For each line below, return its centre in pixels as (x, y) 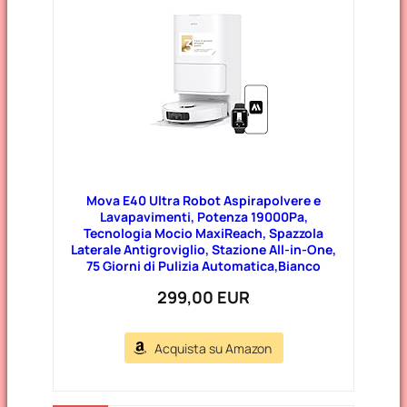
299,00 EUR (203, 297)
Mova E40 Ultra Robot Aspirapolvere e (203, 200)
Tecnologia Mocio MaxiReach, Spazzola (203, 233)
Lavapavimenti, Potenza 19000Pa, (203, 216)
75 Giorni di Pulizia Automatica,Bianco (203, 265)
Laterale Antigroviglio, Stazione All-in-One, (203, 249)
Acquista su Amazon (213, 348)
